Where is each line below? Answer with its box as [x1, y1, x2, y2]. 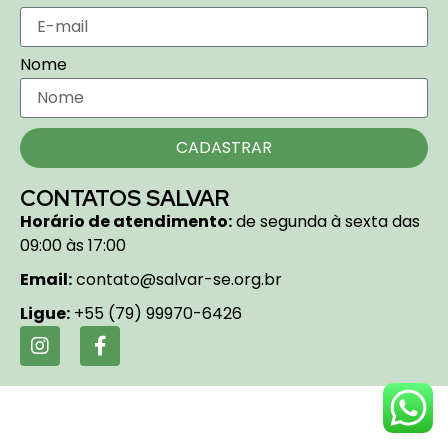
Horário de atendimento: [20, 210, 232, 233]
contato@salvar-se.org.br [72, 268, 282, 291]
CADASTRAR [176, 136, 272, 159]
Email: [20, 268, 72, 291]
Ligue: [20, 302, 70, 325]
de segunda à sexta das [232, 210, 420, 233]
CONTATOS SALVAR [20, 184, 229, 213]
